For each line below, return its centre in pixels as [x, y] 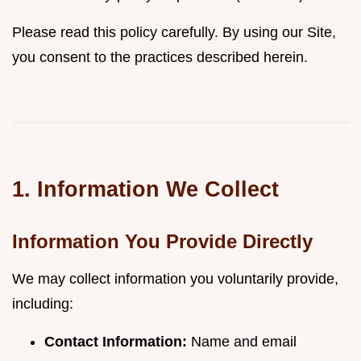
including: [43, 304]
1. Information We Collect [145, 189]
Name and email [242, 342]
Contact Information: [116, 342]
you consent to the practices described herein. [160, 57]
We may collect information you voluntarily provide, [175, 279]
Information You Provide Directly [162, 241]
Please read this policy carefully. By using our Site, [174, 32]
